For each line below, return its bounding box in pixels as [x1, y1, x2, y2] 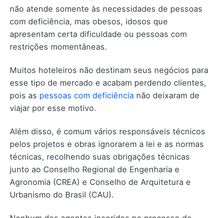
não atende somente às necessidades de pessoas [10, 3, 202, 14]
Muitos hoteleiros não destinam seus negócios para [10, 65, 208, 75]
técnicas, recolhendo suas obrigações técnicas [10, 151, 190, 162]
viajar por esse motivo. [10, 103, 96, 113]
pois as [10, 90, 39, 100]
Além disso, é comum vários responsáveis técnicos [10, 126, 205, 136]
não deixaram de [134, 90, 200, 100]
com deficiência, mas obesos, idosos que [10, 16, 168, 26]
